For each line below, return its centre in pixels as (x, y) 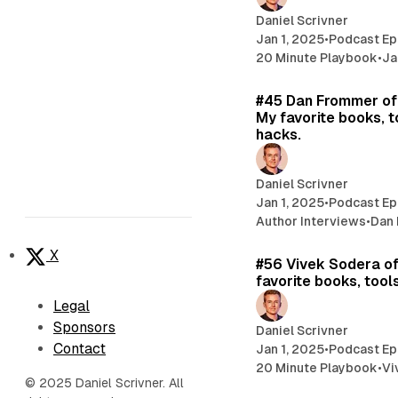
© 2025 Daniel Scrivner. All (104, 383)
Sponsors (84, 327)
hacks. (279, 135)
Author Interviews (311, 222)
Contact (80, 349)
